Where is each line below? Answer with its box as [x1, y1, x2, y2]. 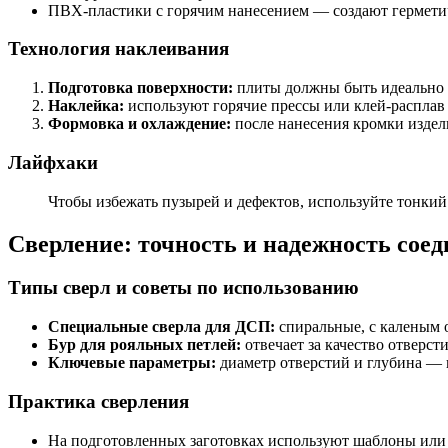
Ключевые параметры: [48, 354, 216, 372]
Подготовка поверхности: [48, 79, 233, 97]
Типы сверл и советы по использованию [8, 277, 359, 299]
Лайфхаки [8, 151, 98, 173]
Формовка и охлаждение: [48, 115, 231, 133]
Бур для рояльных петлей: [48, 336, 241, 354]
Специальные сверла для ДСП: [48, 318, 275, 336]
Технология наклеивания [8, 38, 229, 60]
